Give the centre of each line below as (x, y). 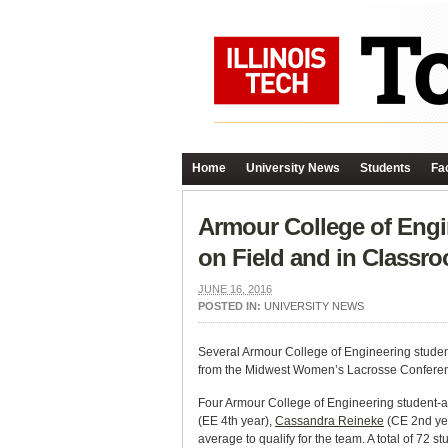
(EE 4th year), (236, 421)
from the (221, 370)
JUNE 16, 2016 (235, 289)
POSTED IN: (231, 306)
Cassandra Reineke (329, 421)
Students (385, 168)
